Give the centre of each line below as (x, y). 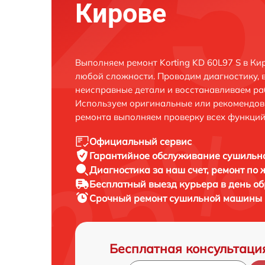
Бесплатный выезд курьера (155, 184)
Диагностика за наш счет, (150, 169)
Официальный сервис (140, 141)
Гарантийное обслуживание (156, 155)
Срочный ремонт (129, 198)
